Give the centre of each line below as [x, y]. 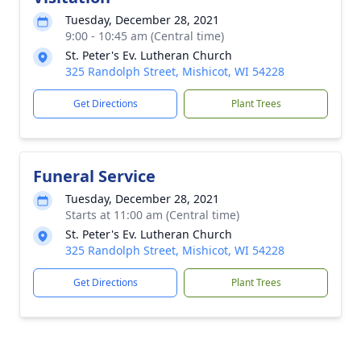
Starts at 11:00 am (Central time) [152, 215]
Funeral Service [94, 176]
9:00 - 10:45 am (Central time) [145, 36]
